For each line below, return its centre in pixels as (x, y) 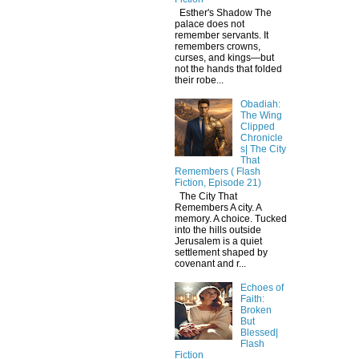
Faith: (252, 299)
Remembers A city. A (218, 207)
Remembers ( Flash (218, 172)
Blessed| (259, 333)
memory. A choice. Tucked (231, 218)
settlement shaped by (221, 252)
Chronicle (261, 138)
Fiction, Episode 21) (218, 183)
